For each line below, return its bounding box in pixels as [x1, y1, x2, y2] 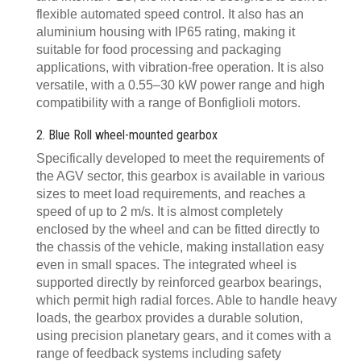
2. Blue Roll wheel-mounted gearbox [36, 127, 218, 143]
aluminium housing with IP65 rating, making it [36, 24, 295, 39]
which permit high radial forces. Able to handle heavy [36, 293, 337, 307]
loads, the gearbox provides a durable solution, [36, 310, 303, 325]
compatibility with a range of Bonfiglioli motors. [36, 95, 301, 110]
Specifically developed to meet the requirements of [36, 151, 324, 165]
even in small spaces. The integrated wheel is [36, 257, 297, 272]
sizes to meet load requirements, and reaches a [36, 186, 305, 201]
